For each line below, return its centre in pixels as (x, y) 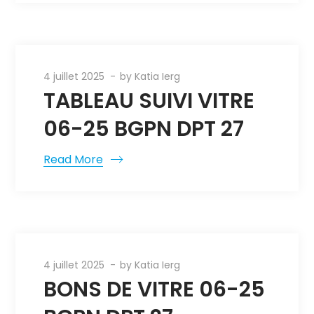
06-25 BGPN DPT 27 (144, 129)
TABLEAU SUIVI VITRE (149, 101)
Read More (74, 159)
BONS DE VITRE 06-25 (155, 289)
